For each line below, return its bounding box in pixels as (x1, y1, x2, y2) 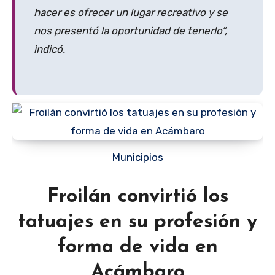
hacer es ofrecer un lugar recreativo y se (34, 6, 228, 19)
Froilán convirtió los (47, 187, 228, 207)
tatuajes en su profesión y (18, 212, 257, 232)
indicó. (34, 43, 65, 56)
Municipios (120, 150, 163, 163)
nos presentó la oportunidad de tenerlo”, (34, 25, 227, 37)
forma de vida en (57, 237, 218, 257)
